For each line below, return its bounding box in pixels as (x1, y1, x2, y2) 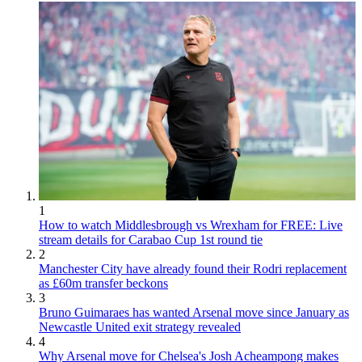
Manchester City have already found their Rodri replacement (39, 262, 347, 276)
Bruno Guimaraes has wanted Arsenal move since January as (39, 305, 349, 320)
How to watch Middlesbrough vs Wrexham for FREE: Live (39, 218, 343, 233)
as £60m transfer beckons (39, 276, 168, 291)
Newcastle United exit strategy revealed (39, 320, 241, 335)
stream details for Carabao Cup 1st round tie (39, 233, 263, 247)
